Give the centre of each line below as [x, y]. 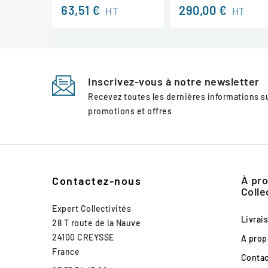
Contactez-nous [97, 180]
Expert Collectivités [92, 208]
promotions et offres [130, 111]
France [66, 251]
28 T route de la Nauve [96, 223]
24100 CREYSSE [83, 237]
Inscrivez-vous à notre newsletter [174, 81]
